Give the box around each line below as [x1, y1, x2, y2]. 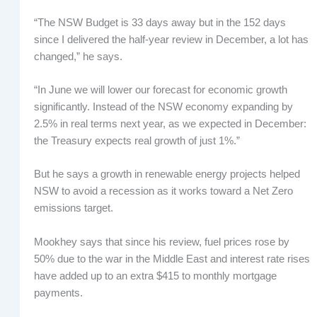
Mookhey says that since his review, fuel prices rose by [33, 236, 289, 248]
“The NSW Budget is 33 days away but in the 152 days [33, 16, 286, 28]
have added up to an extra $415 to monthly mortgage [33, 270, 277, 282]
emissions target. [33, 202, 113, 214]
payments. [33, 287, 83, 299]
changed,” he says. [33, 50, 122, 62]
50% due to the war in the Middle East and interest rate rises [33, 253, 310, 265]
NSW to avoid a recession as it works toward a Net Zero [33, 185, 293, 197]
